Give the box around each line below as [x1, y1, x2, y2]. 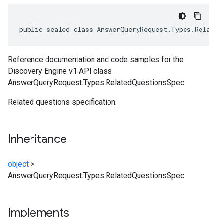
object [8, 159, 29, 169]
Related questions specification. [8, 97, 117, 107]
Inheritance [8, 132, 67, 146]
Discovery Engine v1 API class [8, 66, 112, 76]
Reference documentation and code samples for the [8, 55, 184, 64]
